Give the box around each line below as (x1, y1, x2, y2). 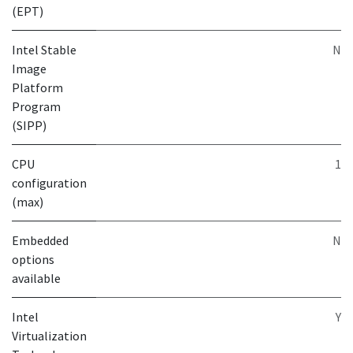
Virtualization (12, 328, 87, 344)
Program (12, 98, 61, 114)
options (12, 251, 54, 267)
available (12, 270, 61, 286)
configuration (12, 175, 87, 191)
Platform (12, 80, 63, 95)
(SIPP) (12, 117, 46, 133)
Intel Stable (12, 42, 76, 58)
